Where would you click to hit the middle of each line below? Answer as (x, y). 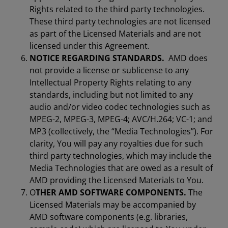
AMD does (186, 58)
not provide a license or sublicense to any (109, 70)
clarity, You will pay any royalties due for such (116, 144)
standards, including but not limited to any (111, 95)
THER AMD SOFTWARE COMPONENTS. (111, 192)
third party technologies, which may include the (121, 156)
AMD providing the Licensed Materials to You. (117, 180)
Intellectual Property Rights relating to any (110, 82)
